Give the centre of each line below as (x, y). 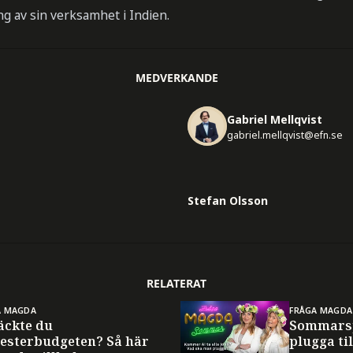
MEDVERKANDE (176, 77)
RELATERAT (176, 283)
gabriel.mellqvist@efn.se (285, 136)
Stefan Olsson (228, 201)
